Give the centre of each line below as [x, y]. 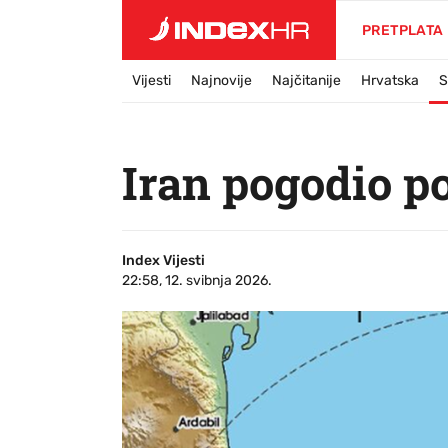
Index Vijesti [163, 260]
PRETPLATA [403, 30]
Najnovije [221, 80]
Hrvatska [390, 80]
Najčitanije [306, 80]
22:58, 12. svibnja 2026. [197, 280]
